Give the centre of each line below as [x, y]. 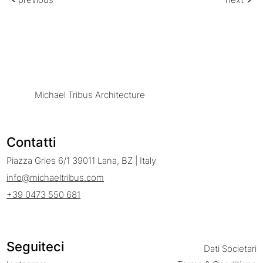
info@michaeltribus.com [55, 178]
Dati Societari [230, 249]
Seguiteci [36, 247]
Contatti [31, 142]
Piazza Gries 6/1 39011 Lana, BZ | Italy [82, 161]
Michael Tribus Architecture [90, 95]
